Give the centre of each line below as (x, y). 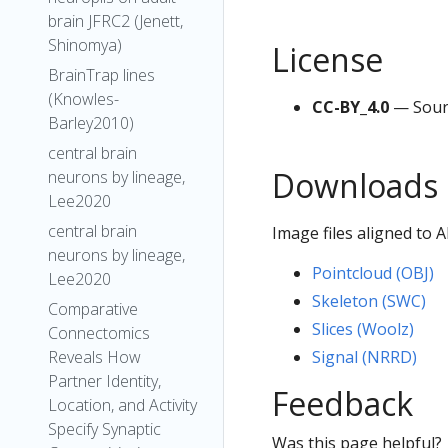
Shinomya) (85, 45)
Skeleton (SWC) (369, 300)
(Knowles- (83, 99)
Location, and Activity (122, 405)
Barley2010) (91, 123)
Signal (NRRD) (364, 356)
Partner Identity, (104, 381)
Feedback (342, 403)
